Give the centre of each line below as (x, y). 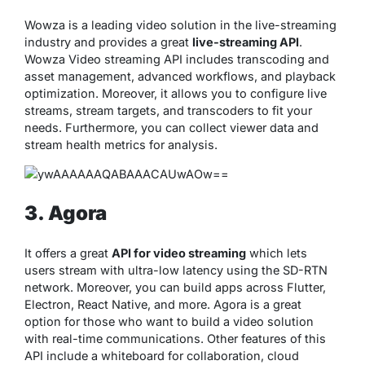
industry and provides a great (108, 42)
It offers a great (68, 253)
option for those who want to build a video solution (169, 322)
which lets (277, 253)
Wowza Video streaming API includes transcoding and (177, 59)
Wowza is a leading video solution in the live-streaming (180, 25)
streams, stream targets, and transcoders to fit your (168, 111)
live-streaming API (246, 42)
